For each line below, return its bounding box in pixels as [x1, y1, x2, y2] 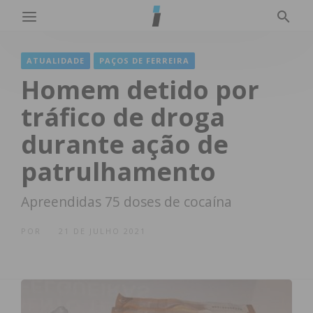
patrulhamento [21, 154, 216, 189]
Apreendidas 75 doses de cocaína [21, 192, 232, 211]
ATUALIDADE [27, 55, 85, 66]
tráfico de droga [21, 100, 225, 134]
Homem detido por [21, 73, 259, 107]
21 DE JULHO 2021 [59, 226, 146, 236]
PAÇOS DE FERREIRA [99, 55, 189, 66]
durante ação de [21, 127, 228, 161]
